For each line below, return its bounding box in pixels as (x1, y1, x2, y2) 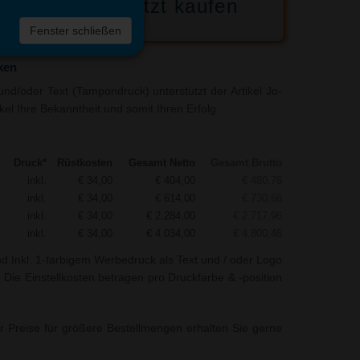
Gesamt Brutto (210, 157, 282, 170)
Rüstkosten (56, 157, 112, 170)
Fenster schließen (30, 24, 122, 38)
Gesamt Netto (128, 157, 195, 170)
